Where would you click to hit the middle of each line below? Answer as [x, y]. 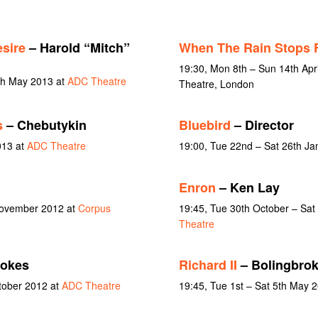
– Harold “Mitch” [77, 47]
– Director [262, 125]
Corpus [94, 208]
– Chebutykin [44, 125]
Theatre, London [216, 83]
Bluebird [204, 125]
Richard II [208, 265]
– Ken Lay [247, 187]
